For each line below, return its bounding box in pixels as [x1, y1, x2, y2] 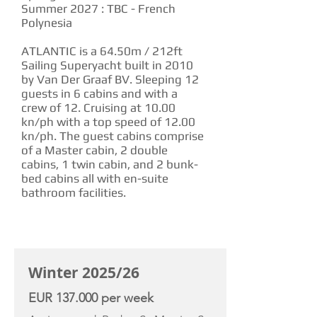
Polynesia [21, 16, 72, 30]
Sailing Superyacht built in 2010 [21, 58, 193, 72]
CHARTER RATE [14, 231, 100, 245]
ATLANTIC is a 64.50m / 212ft [21, 44, 183, 58]
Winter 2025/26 [28, 263, 139, 283]
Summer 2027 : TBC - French [21, 1, 175, 16]
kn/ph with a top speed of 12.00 [21, 115, 195, 129]
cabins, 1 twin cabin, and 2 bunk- [21, 157, 198, 171]
